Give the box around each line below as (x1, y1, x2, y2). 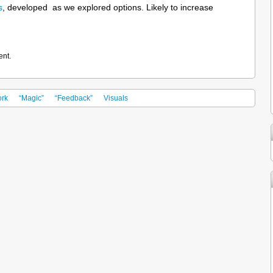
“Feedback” (55, 94, 93, 102)
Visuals (104, 94, 128, 102)
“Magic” (19, 94, 44, 102)
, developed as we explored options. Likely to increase (2, 2, 213, 12)
